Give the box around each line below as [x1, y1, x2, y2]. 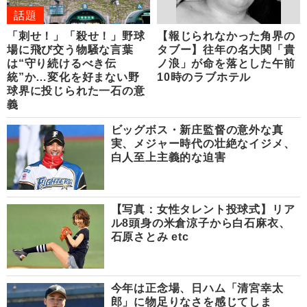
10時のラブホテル [157, 71, 251, 84]
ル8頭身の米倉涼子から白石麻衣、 [110, 217, 291, 229]
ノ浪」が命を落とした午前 [157, 58, 295, 70]
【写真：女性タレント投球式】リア [110, 203, 295, 215]
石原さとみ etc [110, 230, 189, 243]
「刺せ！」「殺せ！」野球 [7, 30, 145, 42]
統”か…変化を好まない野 [7, 71, 140, 84]
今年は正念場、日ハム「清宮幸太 [110, 282, 284, 294]
